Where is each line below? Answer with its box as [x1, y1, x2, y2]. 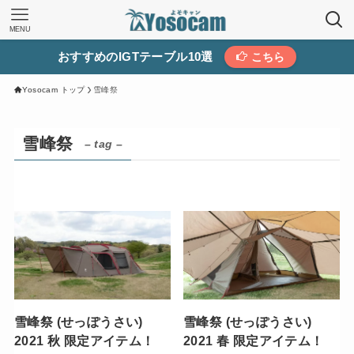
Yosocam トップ [22, 85, 85, 94]
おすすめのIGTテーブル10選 [57, 50, 213, 63]
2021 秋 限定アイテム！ [13, 333, 155, 348]
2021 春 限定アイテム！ [183, 333, 324, 348]
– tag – [84, 137, 123, 151]
